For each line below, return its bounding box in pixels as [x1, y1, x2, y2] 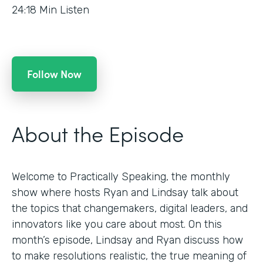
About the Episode [12, 117, 184, 148]
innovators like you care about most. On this [12, 217, 222, 231]
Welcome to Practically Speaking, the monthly [12, 170, 230, 183]
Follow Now [27, 66, 82, 81]
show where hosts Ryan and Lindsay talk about [12, 186, 238, 199]
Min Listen [39, 3, 89, 16]
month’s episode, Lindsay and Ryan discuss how [12, 233, 243, 247]
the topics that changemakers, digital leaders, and [12, 201, 248, 215]
